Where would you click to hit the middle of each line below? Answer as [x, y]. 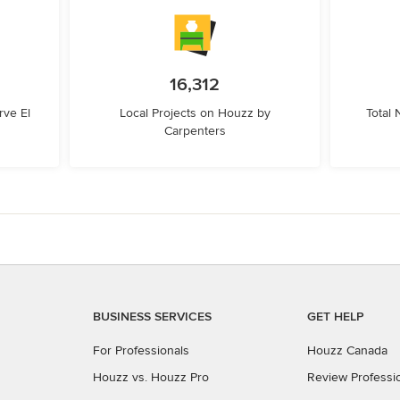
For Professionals [141, 350]
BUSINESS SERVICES [152, 317]
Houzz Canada [347, 350]
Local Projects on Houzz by [195, 113]
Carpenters [195, 131]
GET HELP [336, 317]
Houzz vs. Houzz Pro [151, 377]
